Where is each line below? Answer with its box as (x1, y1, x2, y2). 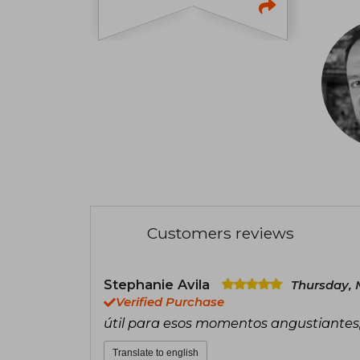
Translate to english (112, 346, 198, 358)
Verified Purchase (116, 294, 224, 309)
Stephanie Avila (104, 276, 214, 292)
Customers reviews (147, 223, 294, 243)
